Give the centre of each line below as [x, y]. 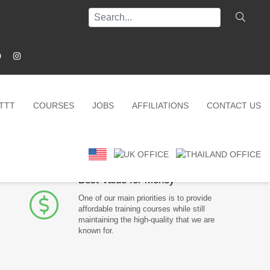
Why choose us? [144, 148]
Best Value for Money [127, 180]
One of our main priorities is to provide [145, 198]
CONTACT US [234, 105]
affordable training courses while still [142, 209]
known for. [96, 231]
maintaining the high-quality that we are [146, 220]
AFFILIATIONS [160, 105]
